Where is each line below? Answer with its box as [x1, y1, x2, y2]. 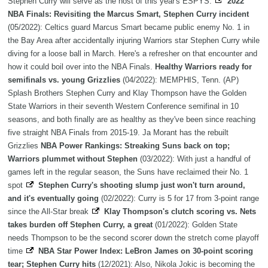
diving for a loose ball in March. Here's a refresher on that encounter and [8, 49, 257, 59]
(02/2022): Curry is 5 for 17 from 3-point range [99, 194, 259, 203]
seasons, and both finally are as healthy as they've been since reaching [8, 115, 255, 124]
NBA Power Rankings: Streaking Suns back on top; [41, 141, 230, 151]
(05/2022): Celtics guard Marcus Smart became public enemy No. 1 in [8, 23, 249, 32]
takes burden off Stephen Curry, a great [8, 220, 155, 230]
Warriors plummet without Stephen [8, 154, 138, 164]
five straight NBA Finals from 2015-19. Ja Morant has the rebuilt [8, 128, 229, 138]
